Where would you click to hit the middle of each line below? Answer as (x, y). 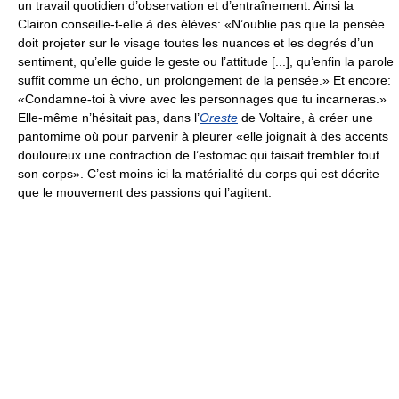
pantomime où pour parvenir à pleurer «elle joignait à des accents (203, 136)
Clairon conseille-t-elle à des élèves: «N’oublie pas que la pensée (201, 24)
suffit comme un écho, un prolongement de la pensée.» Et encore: (204, 80)
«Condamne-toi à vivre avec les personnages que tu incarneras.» (202, 98)
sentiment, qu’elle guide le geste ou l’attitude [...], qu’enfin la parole (206, 61)
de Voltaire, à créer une (305, 117)
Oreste (219, 117)
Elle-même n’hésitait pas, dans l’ (109, 117)
